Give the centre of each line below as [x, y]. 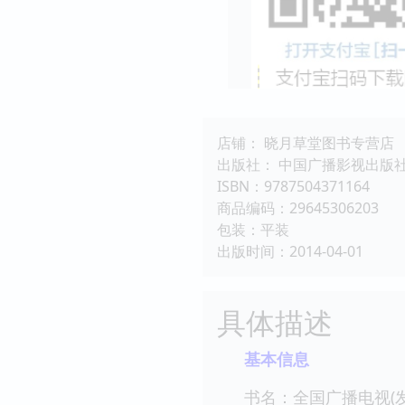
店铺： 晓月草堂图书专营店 [306, 142]
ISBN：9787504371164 [293, 186]
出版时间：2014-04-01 [290, 251]
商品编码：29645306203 [298, 207]
